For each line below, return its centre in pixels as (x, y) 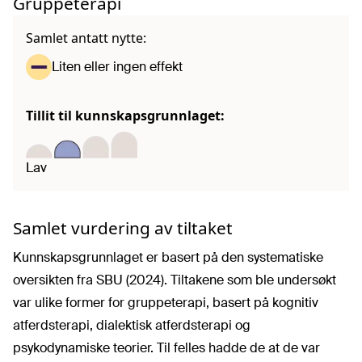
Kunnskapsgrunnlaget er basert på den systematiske (168, 257)
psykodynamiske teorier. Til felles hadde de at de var (166, 347)
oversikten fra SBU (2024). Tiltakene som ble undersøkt (175, 280)
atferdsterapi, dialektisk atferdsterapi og (132, 325)
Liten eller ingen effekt (117, 67)
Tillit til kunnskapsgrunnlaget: (125, 116)
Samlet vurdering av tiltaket (123, 227)
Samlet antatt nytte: (86, 38)
